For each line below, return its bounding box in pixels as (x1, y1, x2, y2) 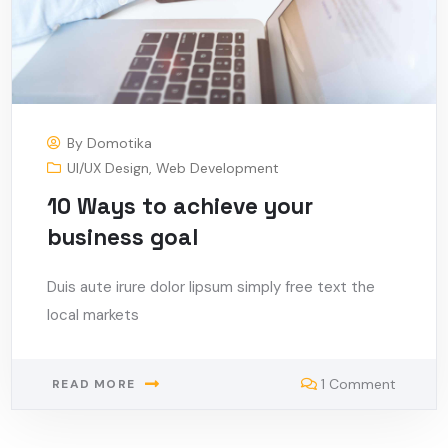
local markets (47, 304, 140, 325)
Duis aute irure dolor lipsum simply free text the (47, 276, 376, 297)
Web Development (156, 158, 280, 177)
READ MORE (52, 375, 136, 392)
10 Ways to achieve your (47, 191, 314, 221)
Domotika (87, 133, 153, 152)
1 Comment (320, 374, 396, 393)
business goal (47, 222, 199, 252)
